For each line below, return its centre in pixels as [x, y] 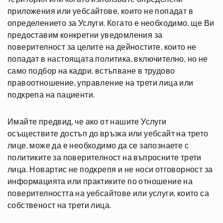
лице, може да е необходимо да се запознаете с [98, 146]
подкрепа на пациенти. [51, 95]
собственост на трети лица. [59, 206]
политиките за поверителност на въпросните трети [105, 158]
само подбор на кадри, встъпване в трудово [91, 71]
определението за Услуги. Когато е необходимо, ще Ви [111, 23]
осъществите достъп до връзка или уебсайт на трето [108, 134]
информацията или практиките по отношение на [100, 182]
